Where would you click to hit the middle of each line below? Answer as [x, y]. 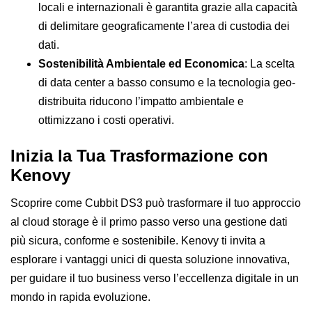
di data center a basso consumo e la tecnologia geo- [167, 82]
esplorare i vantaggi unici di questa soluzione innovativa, [150, 259]
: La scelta [270, 63]
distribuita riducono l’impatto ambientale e [141, 101]
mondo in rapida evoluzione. [80, 297]
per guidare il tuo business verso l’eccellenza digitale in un [155, 278]
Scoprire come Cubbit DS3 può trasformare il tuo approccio [156, 203]
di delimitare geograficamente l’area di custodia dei [164, 26]
